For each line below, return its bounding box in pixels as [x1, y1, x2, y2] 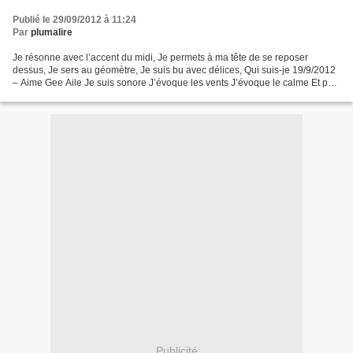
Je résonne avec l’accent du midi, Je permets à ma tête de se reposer [13, 52, 308, 64]
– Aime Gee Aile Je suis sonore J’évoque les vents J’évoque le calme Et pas [13, 77, 338, 89]
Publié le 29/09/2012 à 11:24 [13, 14, 136, 26]
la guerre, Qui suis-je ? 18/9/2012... [13, 90, 162, 102]
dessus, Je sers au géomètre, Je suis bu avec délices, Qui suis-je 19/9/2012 [13, 65, 336, 76]
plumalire [31, 27, 72, 39]
